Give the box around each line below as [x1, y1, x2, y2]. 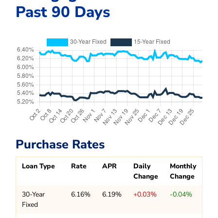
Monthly [170, 161, 196, 171]
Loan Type [22, 161, 55, 171]
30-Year [22, 189, 45, 199]
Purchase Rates [16, 136, 105, 153]
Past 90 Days [16, 1, 110, 23]
